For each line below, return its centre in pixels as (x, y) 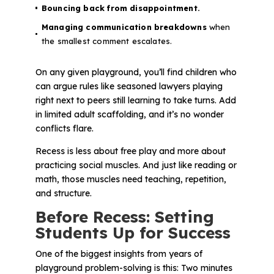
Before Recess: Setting (124, 217)
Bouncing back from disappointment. (120, 8)
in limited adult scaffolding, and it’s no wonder (129, 115)
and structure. (63, 194)
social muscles (108, 165)
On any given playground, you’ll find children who (136, 72)
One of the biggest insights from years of (119, 254)
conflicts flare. (64, 129)
